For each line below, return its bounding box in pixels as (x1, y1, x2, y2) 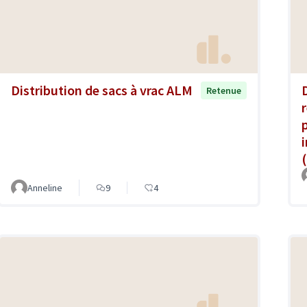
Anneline (27, 181, 62, 194)
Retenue (206, 84, 241, 97)
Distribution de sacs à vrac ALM (11, 81, 193, 99)
